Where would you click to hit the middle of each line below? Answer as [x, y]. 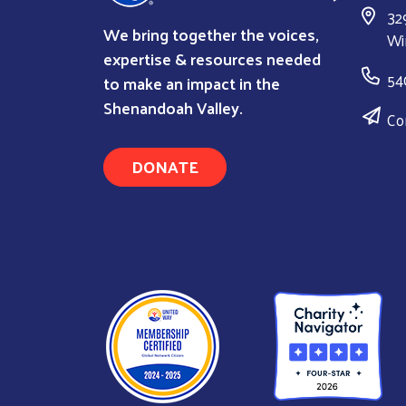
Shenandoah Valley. [173, 107]
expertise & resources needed [212, 58]
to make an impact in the [192, 82]
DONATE [165, 166]
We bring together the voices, [211, 34]
